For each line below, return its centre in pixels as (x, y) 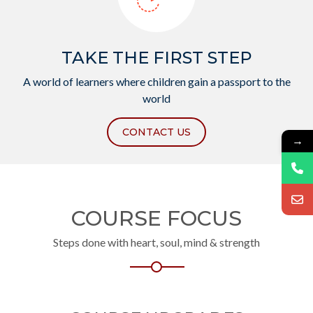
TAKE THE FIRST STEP (156, 57)
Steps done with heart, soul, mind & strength (156, 242)
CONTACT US (156, 132)
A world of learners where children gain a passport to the (156, 81)
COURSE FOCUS (156, 218)
